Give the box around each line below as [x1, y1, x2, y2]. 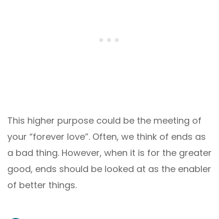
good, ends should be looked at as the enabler [7, 162, 211, 175]
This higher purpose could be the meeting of [7, 114, 201, 127]
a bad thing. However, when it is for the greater [7, 146, 212, 159]
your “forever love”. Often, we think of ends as [7, 130, 206, 143]
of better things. [7, 178, 77, 191]
